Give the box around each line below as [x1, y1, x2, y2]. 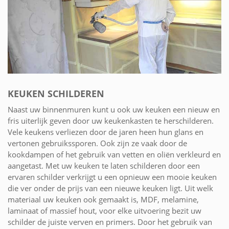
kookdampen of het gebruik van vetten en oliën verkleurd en [8, 149, 221, 159]
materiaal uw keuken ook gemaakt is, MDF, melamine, [8, 194, 199, 204]
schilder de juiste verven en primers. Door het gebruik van [8, 216, 212, 227]
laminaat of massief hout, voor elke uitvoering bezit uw [8, 205, 201, 216]
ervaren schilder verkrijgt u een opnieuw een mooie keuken [8, 171, 217, 182]
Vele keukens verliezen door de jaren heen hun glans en [8, 126, 203, 137]
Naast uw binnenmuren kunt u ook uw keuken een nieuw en [8, 104, 220, 114]
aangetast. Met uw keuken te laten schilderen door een [8, 160, 200, 171]
